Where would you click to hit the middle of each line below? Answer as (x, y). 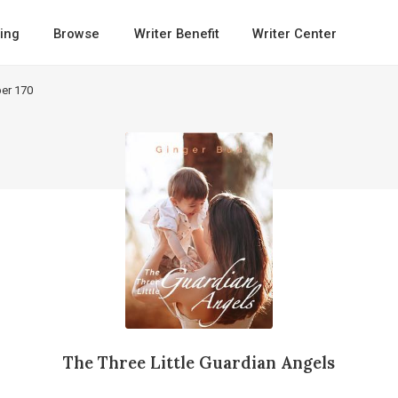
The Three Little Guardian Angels (199, 362)
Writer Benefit (176, 33)
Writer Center (294, 33)
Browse (77, 33)
